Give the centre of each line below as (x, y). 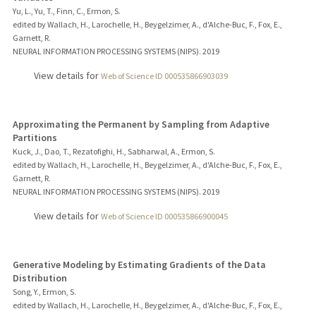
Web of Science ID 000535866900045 (164, 216)
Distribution (39, 278)
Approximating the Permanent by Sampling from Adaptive (141, 124)
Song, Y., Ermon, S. (44, 291)
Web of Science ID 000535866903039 (164, 75)
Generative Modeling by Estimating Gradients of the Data (139, 264)
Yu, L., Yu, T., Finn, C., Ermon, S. (66, 11)
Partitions (35, 137)
